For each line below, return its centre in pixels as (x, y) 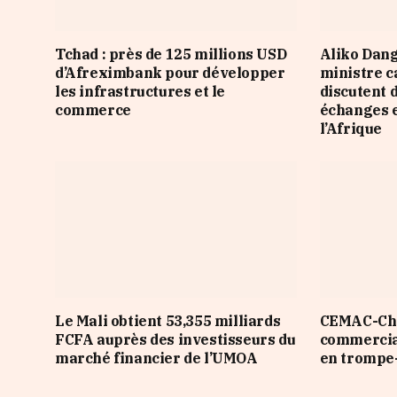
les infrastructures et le (140, 92)
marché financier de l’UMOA (156, 358)
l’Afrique (351, 129)
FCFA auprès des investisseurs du (175, 339)
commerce (93, 110)
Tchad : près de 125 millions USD (171, 54)
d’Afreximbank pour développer (170, 73)
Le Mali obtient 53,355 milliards (168, 320)
